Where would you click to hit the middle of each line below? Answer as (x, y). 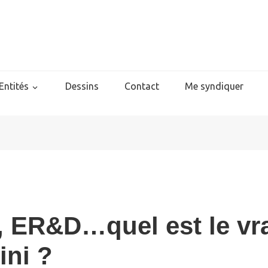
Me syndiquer (214, 86)
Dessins (82, 86)
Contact (142, 86)
